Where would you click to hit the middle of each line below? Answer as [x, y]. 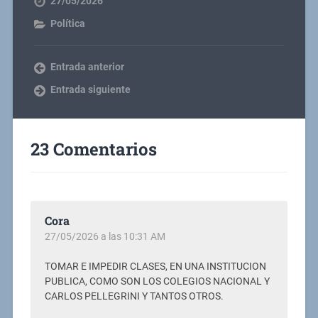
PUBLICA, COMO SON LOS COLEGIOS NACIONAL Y [157, 282]
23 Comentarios [93, 149]
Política [67, 24]
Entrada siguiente [90, 90]
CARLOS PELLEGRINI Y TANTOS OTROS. [134, 297]
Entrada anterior [87, 67]
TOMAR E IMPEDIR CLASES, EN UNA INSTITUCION [155, 267]
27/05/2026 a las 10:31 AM [105, 237]
